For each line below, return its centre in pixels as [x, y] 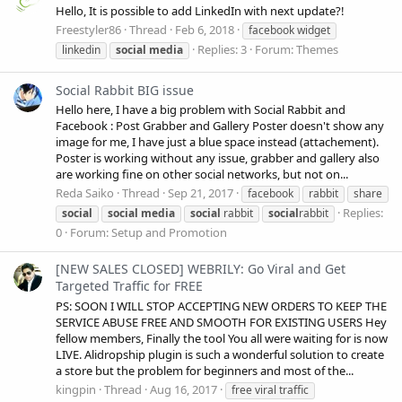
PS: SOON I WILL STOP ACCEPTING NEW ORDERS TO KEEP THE [221, 306]
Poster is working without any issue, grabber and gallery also [218, 157]
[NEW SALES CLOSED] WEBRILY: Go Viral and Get [201, 269]
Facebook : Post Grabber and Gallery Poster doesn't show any [220, 125]
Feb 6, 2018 [205, 30]
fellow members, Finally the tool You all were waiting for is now [222, 338]
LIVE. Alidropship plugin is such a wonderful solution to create [220, 354]
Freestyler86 [88, 30]
